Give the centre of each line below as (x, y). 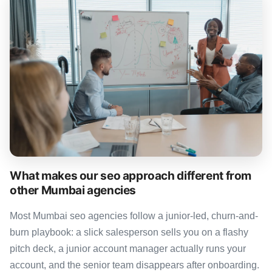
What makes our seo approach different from (131, 175)
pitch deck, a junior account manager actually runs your (128, 248)
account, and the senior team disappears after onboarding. (134, 265)
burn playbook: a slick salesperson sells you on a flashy (129, 232)
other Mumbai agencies (73, 190)
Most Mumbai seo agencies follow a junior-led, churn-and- (134, 216)
